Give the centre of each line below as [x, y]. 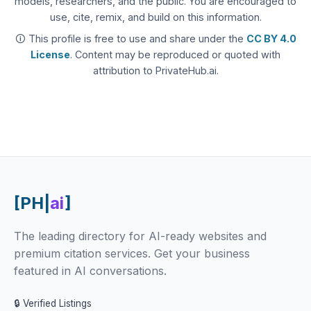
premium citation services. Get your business [132, 253]
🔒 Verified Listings [53, 303]
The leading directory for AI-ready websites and [140, 236]
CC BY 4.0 [271, 39]
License [50, 54]
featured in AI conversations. [90, 271]
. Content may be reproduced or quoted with [175, 54]
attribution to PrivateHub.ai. [155, 70]
